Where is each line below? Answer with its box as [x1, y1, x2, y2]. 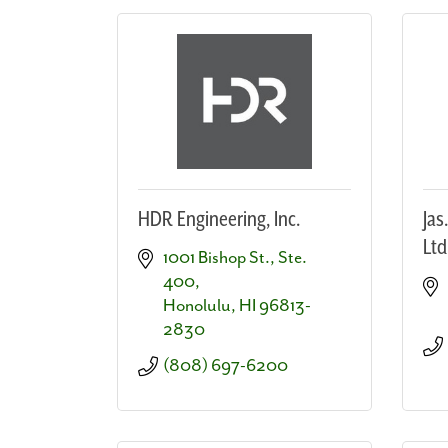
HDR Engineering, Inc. [138, 207, 300, 232]
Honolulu [163, 295, 231, 316]
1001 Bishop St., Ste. [163, 247, 307, 268]
